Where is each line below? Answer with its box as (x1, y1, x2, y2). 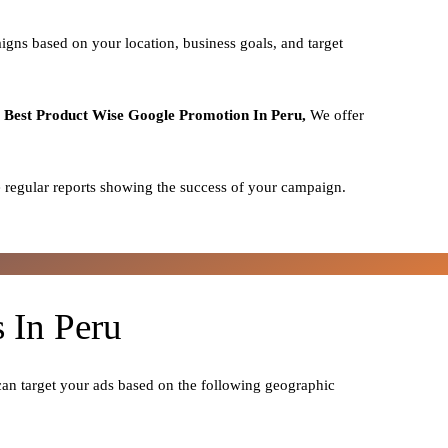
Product (36, 106, 92, 123)
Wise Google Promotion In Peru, (92, 106, 310, 123)
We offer (310, 106, 364, 123)
